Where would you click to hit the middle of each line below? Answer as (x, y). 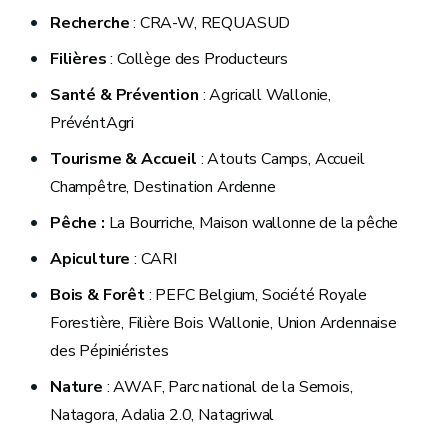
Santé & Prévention (126, 94)
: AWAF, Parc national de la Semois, (229, 386)
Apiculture (92, 258)
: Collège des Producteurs (199, 58)
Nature (78, 386)
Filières (80, 58)
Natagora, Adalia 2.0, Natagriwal (162, 414)
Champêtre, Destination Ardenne (163, 186)
